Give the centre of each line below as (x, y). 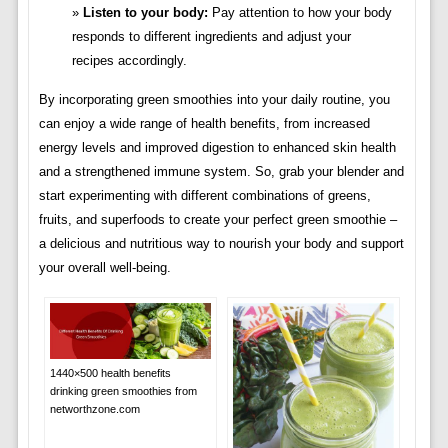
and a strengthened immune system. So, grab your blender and (221, 172)
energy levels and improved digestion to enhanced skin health (217, 148)
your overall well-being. (104, 268)
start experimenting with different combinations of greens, (204, 196)
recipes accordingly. (129, 61)
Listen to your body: (145, 13)
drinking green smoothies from (123, 390)
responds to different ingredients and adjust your (211, 37)
